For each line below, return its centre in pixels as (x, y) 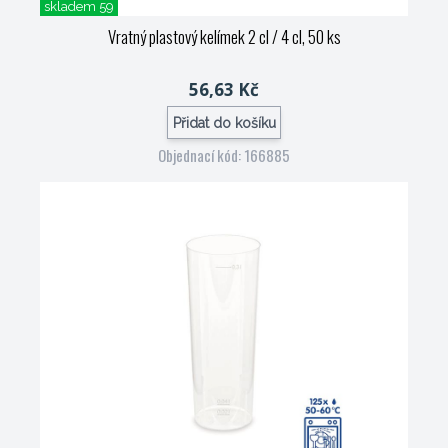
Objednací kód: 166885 (224, 155)
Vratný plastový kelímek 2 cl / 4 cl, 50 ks (224, 36)
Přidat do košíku (224, 122)
